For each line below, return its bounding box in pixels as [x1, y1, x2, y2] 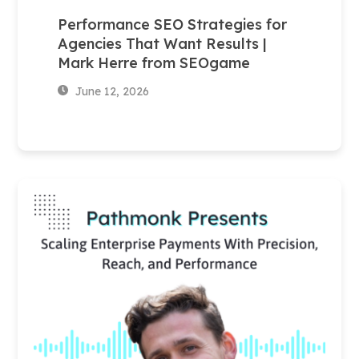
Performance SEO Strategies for [58, 14, 288, 34]
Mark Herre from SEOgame [58, 53, 255, 72]
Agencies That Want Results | [58, 34, 268, 53]
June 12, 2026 [72, 83, 149, 99]
